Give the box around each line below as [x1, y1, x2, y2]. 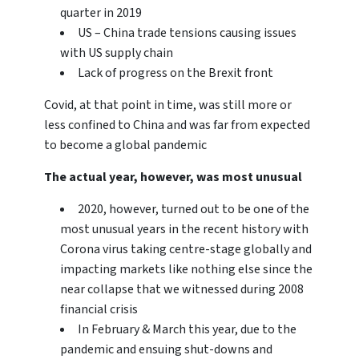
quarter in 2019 [60, 4, 142, 22]
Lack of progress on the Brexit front [78, 64, 273, 83]
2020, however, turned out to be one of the [78, 200, 309, 219]
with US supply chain [60, 44, 173, 63]
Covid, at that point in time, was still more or [44, 96, 292, 115]
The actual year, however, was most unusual [44, 168, 302, 187]
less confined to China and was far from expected [44, 116, 310, 135]
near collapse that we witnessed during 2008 [60, 280, 304, 299]
